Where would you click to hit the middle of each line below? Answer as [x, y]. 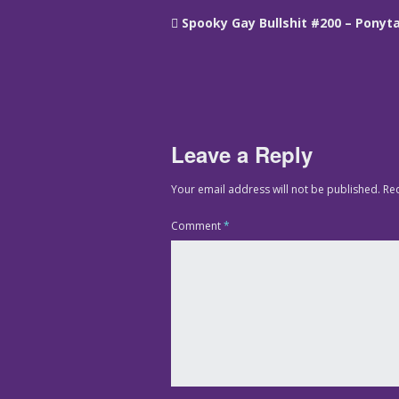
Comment [197, 225]
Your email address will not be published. [276, 189]
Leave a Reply [242, 154]
